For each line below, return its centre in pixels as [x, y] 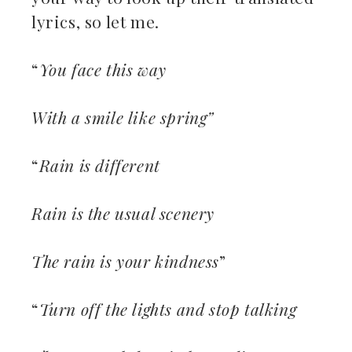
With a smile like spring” [123, 117]
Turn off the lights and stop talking [168, 309]
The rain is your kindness [125, 261]
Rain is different [99, 165]
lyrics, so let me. [98, 22]
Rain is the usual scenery [123, 213]
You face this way [103, 70]
